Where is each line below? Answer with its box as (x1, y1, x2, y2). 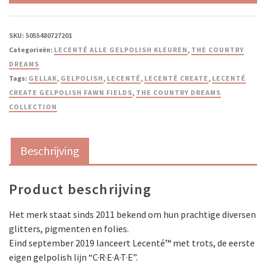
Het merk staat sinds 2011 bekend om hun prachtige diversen (9, 208, 256, 220)
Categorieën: (9, 45, 54, 54)
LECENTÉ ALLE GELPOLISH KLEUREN (54, 45, 188, 54)
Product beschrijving (9, 180, 151, 198)
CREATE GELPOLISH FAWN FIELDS (9, 88, 132, 97)
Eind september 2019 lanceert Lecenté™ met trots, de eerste (9, 237, 255, 249)
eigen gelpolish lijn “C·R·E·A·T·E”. (9, 251, 138, 263)
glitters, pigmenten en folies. (9, 223, 129, 235)
